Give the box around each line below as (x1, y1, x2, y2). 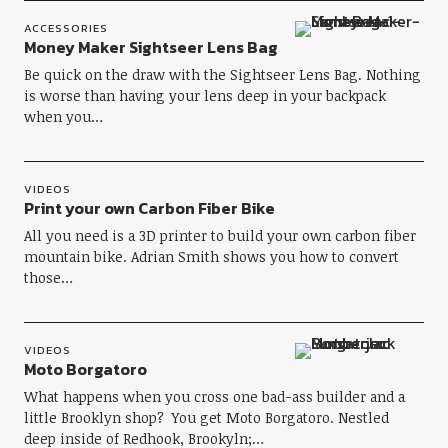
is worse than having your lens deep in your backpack (23, 86, 386, 105)
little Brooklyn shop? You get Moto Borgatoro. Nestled (23, 408, 389, 427)
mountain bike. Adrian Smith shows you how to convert (23, 247, 399, 266)
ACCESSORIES (23, 20, 108, 36)
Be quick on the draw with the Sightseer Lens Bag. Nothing (23, 65, 421, 84)
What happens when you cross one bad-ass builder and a (23, 387, 405, 406)
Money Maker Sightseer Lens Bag (23, 35, 278, 59)
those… (23, 268, 73, 287)
